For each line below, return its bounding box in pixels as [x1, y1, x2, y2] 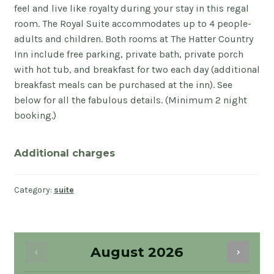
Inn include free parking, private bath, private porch [13, 48, 243, 60]
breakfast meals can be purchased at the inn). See [13, 78, 232, 91]
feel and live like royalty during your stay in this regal [13, 2, 249, 14]
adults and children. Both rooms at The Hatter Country [13, 32, 253, 45]
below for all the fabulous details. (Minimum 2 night [13, 94, 247, 106]
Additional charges [13, 147, 115, 159]
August [91, 243, 144, 261]
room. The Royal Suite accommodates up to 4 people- [13, 17, 251, 29]
